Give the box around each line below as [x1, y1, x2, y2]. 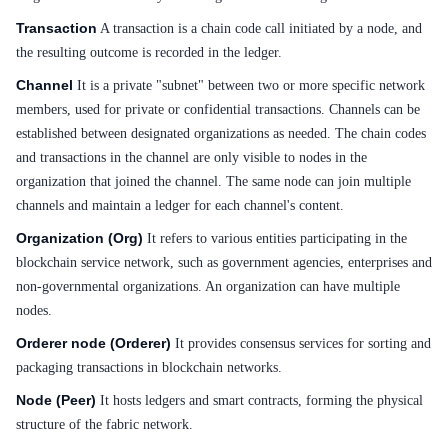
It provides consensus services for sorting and [171, 336, 431, 351]
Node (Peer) [16, 392, 96, 408]
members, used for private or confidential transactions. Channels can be [16, 102, 420, 117]
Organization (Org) [16, 230, 143, 246]
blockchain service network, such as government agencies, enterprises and [16, 255, 432, 270]
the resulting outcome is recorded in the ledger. [16, 45, 282, 60]
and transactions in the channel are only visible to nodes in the [16, 150, 367, 165]
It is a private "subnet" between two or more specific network [73, 78, 425, 93]
